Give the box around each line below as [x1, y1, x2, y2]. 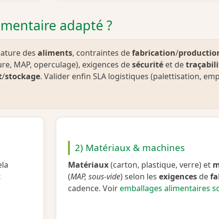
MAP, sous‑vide [70, 171, 120, 182]
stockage [5, 70, 40, 82]
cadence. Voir [68, 182, 120, 194]
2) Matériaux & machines [74, 141, 185, 154]
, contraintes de [72, 47, 132, 58]
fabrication [132, 47, 175, 58]
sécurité [132, 59, 163, 70]
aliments [38, 47, 72, 58]
